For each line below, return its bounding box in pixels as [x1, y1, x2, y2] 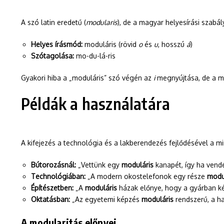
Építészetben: [31, 183, 73, 192]
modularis [86, 18, 117, 26]
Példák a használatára [21, 93, 170, 113]
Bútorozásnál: [31, 160, 76, 169]
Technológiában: [31, 172, 85, 180]
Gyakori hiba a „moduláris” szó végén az [21, 73, 153, 82]
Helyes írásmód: [31, 40, 82, 48]
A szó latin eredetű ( [21, 18, 86, 26]
